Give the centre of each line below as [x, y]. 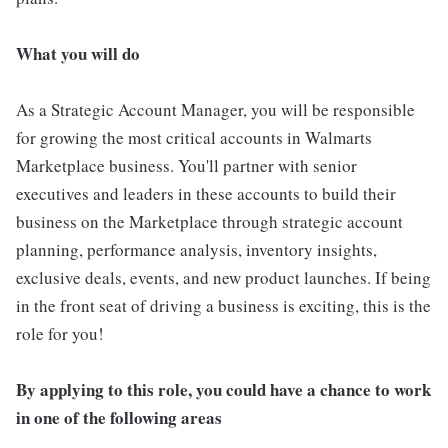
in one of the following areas [119, 417]
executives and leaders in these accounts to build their [206, 193]
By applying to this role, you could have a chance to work [223, 389]
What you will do [78, 53]
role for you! [60, 333]
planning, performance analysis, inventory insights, [196, 249]
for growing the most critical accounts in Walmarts [194, 137]
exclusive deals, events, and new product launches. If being [223, 277]
